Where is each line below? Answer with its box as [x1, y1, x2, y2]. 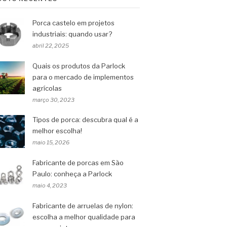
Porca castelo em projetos [32, 19, 115, 27]
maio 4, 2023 [32, 182, 67, 189]
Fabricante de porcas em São [32, 159, 124, 167]
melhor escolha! [32, 127, 82, 135]
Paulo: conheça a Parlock [32, 170, 112, 178]
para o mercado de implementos [32, 73, 134, 81]
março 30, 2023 [32, 96, 74, 103]
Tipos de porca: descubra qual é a [32, 116, 138, 124]
